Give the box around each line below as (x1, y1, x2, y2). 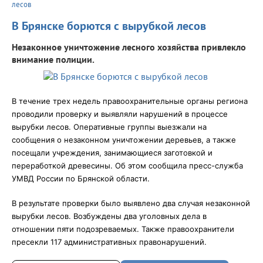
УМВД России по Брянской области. (12, 173, 150, 183)
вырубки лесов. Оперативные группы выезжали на (12, 122, 207, 131)
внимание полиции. (12, 53, 95, 65)
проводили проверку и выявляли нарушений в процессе (12, 109, 228, 119)
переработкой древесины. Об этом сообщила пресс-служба (12, 160, 243, 170)
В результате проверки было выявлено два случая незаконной (12, 198, 250, 208)
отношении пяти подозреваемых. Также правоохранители (12, 224, 234, 234)
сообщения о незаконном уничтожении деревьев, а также (12, 134, 236, 144)
